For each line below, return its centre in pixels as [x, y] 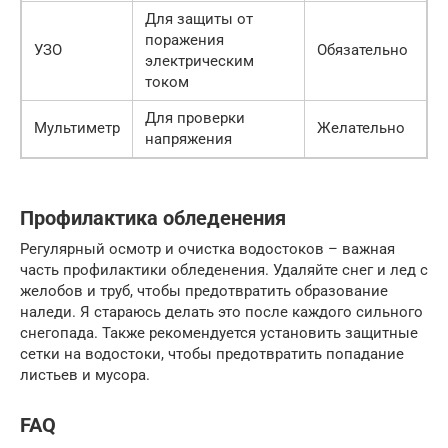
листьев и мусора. [85, 375]
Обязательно [362, 50]
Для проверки [195, 118]
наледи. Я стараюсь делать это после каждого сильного [221, 312]
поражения [184, 40]
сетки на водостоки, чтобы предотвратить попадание [212, 354]
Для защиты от [199, 19]
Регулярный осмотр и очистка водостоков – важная [207, 249]
